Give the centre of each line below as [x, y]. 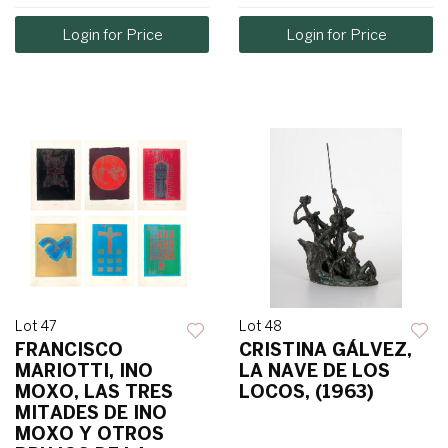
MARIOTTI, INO [84, 371]
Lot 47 [36, 326]
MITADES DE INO [91, 413]
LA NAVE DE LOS [314, 371]
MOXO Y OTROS [89, 434]
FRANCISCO [69, 350]
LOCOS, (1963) [306, 392]
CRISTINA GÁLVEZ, [325, 350]
